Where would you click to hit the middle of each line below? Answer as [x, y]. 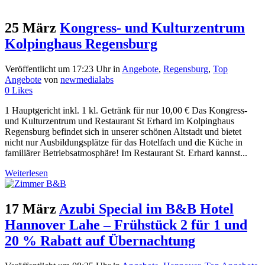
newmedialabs [87, 80]
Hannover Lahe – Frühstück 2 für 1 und [126, 224]
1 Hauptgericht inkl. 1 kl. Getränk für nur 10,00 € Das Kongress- [126, 111]
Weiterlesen [26, 173]
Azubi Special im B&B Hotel [146, 209]
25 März [30, 28]
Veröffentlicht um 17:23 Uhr [58, 69]
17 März [30, 209]
